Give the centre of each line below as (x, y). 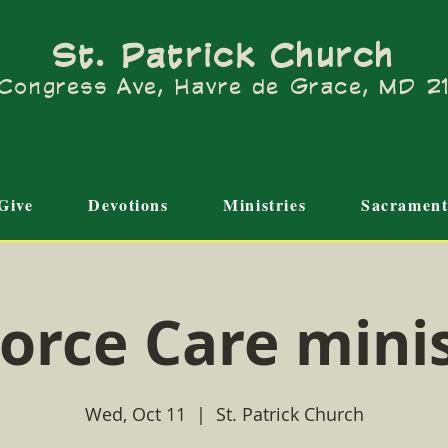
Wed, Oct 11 (135, 414)
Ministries (265, 204)
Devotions (128, 204)
